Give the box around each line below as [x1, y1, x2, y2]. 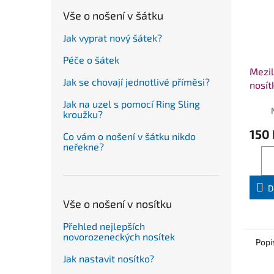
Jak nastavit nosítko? [63, 252, 154, 264]
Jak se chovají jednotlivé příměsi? [63, 75, 210, 87]
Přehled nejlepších [63, 220, 145, 232]
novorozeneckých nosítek [63, 230, 175, 242]
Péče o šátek [63, 53, 119, 65]
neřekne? [63, 140, 104, 152]
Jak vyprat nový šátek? [63, 31, 162, 43]
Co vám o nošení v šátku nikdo [63, 130, 196, 142]
